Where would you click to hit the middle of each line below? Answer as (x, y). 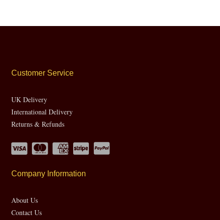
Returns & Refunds (38, 124)
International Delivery (42, 111)
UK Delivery (29, 99)
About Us (25, 200)
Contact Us (27, 212)
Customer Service (43, 73)
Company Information (49, 173)
